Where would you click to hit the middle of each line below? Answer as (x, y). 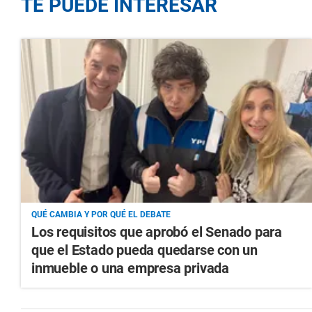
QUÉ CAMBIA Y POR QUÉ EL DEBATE (101, 215)
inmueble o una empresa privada (131, 268)
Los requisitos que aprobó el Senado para (157, 232)
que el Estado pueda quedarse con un (145, 250)
